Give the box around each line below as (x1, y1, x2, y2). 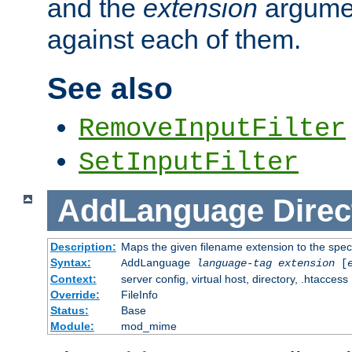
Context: (49, 273, 97, 286)
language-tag (196, 257, 272, 270)
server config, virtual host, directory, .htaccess (120, 273, 348, 286)
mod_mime (120, 320, 177, 333)
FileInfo (120, 288, 158, 302)
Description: (49, 240, 116, 254)
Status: (49, 304, 89, 317)
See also (47, 71, 173, 105)
